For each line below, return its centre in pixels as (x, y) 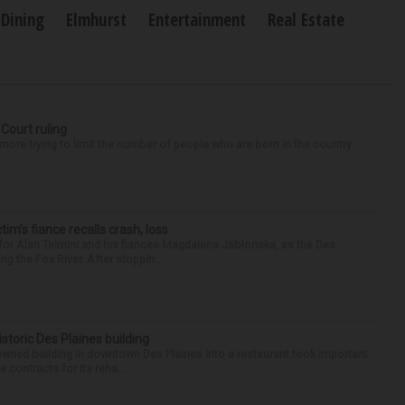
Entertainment (197, 20)
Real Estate (306, 20)
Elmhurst (96, 20)
